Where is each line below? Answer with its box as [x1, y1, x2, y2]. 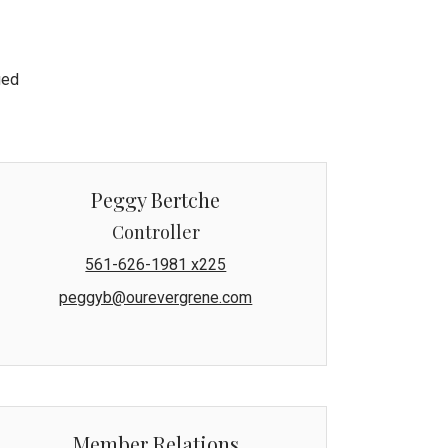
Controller [111, 219, 200, 244]
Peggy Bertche [91, 185, 221, 213]
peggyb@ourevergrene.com [59, 287, 253, 307]
